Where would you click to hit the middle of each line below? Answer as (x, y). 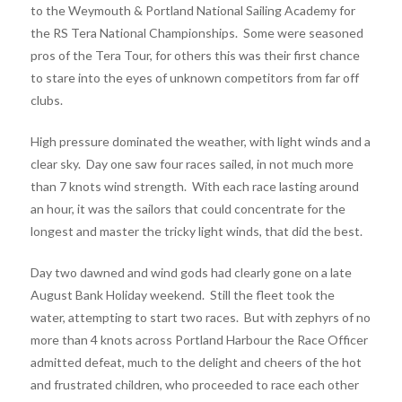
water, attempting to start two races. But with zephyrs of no (200, 317)
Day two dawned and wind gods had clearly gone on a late (191, 272)
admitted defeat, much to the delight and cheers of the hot (196, 362)
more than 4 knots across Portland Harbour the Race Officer (199, 339)
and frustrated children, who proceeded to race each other (194, 384)
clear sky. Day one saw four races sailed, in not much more (192, 163)
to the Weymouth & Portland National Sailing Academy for (192, 10)
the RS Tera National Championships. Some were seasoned (197, 32)
